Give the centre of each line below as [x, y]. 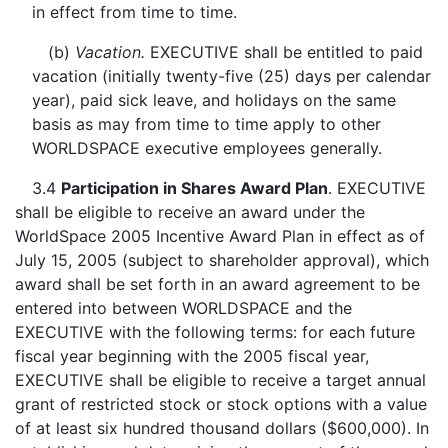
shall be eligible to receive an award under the [190, 212]
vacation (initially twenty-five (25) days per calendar [231, 76]
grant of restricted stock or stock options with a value [221, 404]
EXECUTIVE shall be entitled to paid [286, 52]
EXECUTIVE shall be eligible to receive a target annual [220, 380]
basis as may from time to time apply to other [206, 124]
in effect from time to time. [134, 12]
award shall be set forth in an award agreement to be [217, 284]
